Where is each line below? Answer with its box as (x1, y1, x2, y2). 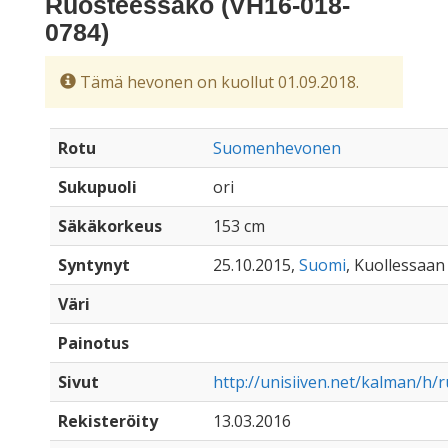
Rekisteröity (58, 410, 158, 432)
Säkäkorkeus (58, 215, 162, 237)
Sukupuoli (58, 176, 137, 198)
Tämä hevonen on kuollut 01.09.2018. (76, 71, 359, 93)
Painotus (58, 332, 129, 354)
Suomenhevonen (213, 137, 341, 159)
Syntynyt (58, 254, 130, 276)
